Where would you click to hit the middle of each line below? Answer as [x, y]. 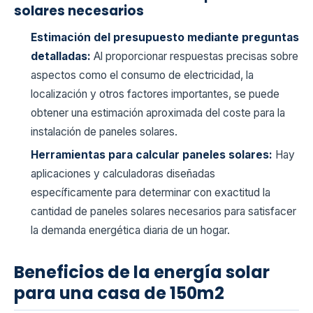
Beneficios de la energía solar [142, 272]
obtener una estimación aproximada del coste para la [158, 112]
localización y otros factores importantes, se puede [155, 94]
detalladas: [62, 56]
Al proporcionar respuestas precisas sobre [196, 56]
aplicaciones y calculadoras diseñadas [123, 174]
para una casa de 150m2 [119, 293]
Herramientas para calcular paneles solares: [153, 155]
